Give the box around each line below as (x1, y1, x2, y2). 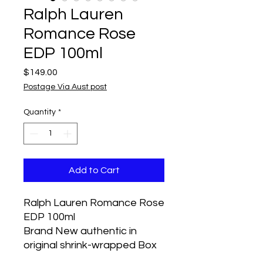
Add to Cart (68, 166, 120, 175)
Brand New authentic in (23, 225, 137, 237)
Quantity (23, 108, 56, 116)
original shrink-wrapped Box (23, 240, 157, 251)
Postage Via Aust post (23, 83, 107, 91)
